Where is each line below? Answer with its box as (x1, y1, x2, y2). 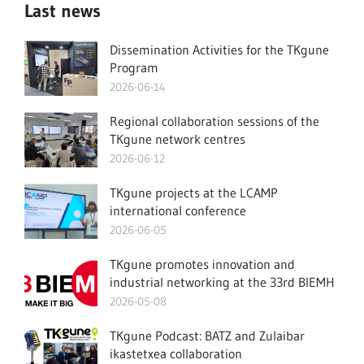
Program (109, 59, 158, 76)
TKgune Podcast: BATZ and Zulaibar (109, 327, 305, 344)
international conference (109, 202, 246, 219)
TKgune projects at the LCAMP (109, 184, 278, 201)
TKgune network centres (109, 131, 245, 147)
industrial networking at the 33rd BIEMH (109, 274, 335, 290)
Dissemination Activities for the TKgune (109, 41, 329, 58)
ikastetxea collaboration (109, 345, 242, 362)
